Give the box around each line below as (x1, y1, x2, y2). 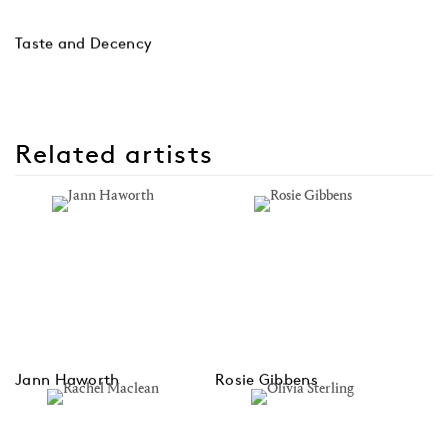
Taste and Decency (15, 33, 153, 53)
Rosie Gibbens (215, 369, 318, 389)
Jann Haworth (15, 369, 120, 389)
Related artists (15, 138, 213, 170)
